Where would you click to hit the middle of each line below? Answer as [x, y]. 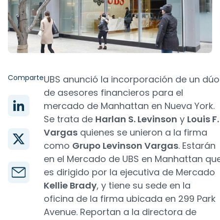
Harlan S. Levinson [136, 119]
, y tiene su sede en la [144, 185]
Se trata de [69, 119]
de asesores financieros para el [113, 93]
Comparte [26, 78]
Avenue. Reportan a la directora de [120, 212]
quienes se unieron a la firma [142, 132]
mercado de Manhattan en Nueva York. [129, 106]
